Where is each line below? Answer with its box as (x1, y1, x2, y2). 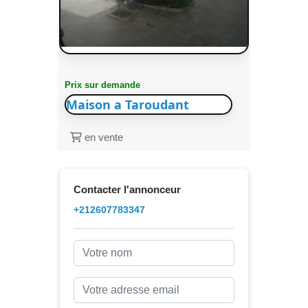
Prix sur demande (65, 80, 140, 90)
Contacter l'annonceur (74, 184, 181, 195)
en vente (82, 131, 123, 143)
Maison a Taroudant (65, 96, 189, 113)
